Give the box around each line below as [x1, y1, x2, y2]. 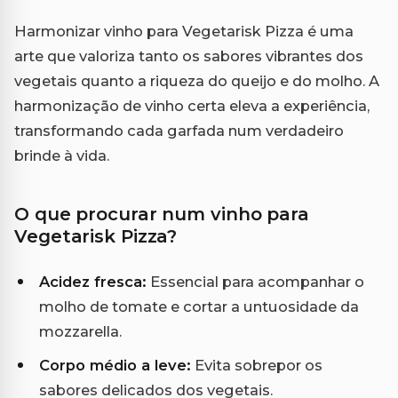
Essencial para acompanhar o [147, 272, 364, 291]
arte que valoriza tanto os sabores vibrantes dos [14, 46, 363, 65]
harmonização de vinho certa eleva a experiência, [14, 96, 370, 115]
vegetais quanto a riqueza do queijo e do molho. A [14, 71, 379, 90]
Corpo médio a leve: [39, 355, 191, 374]
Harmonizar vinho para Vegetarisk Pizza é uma [14, 21, 354, 40]
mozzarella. [39, 322, 122, 340]
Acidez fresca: [39, 272, 147, 291]
